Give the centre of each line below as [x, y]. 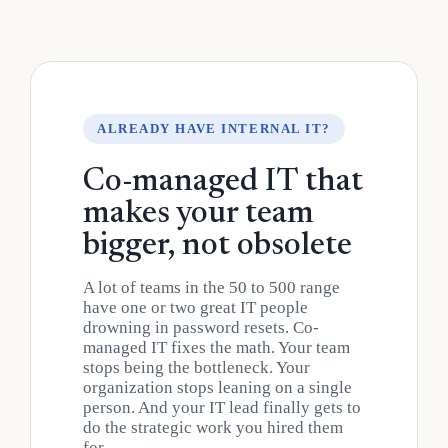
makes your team [198, 213]
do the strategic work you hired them [213, 427]
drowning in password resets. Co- [201, 327]
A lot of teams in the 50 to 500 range [211, 287]
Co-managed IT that [223, 181]
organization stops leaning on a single [217, 387]
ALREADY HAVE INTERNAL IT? [214, 128]
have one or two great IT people [195, 307]
